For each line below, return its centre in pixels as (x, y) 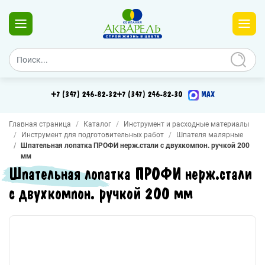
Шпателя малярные (210, 135)
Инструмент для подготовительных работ (93, 135)
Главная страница (40, 124)
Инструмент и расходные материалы (186, 124)
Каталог (97, 124)
